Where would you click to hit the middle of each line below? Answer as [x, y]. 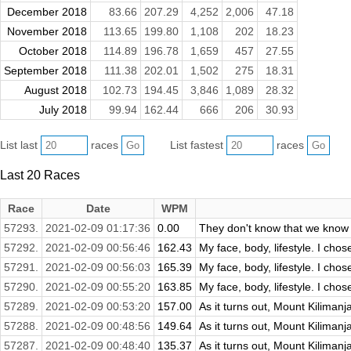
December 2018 [47, 11]
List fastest [199, 145]
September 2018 [45, 70]
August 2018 [56, 90]
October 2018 [53, 51]
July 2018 [63, 109]
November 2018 [47, 31]
